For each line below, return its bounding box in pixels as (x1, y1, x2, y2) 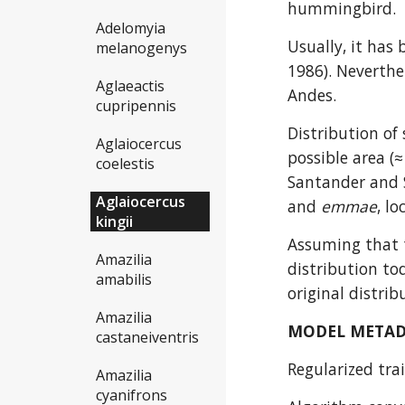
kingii (96, 212, 133, 232)
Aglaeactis (96, 76, 165, 97)
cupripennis (96, 96, 176, 117)
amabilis (96, 269, 152, 290)
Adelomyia (96, 18, 165, 39)
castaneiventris (96, 327, 199, 348)
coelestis (96, 154, 155, 174)
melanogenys (96, 38, 187, 59)
